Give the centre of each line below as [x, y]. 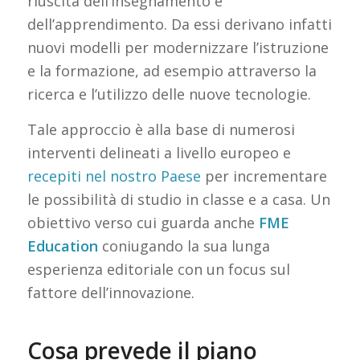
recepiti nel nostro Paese [114, 176]
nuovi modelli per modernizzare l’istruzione [178, 47]
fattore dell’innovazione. [110, 293]
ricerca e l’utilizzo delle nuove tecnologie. [169, 94]
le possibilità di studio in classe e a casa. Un [178, 200]
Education [62, 246]
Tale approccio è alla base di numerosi [161, 130]
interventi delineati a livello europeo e [159, 153]
